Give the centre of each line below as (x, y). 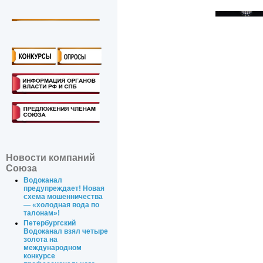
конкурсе (40, 256)
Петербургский (50, 223)
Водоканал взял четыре (66, 232)
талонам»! (42, 213)
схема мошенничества (63, 197)
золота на (41, 240)
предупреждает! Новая (64, 189)
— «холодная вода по (62, 205)
